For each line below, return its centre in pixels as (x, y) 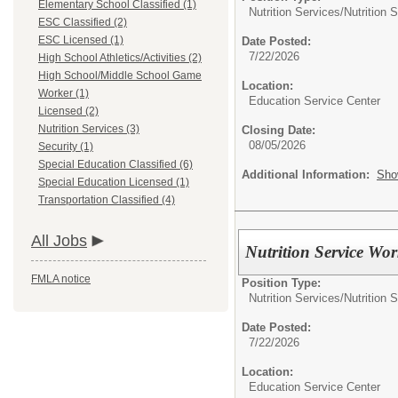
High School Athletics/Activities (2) (120, 58)
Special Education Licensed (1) (114, 182)
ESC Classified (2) (83, 22)
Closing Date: (279, 130)
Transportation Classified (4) (107, 200)
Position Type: (281, 283)
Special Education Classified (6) (115, 164)
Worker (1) (64, 93)
